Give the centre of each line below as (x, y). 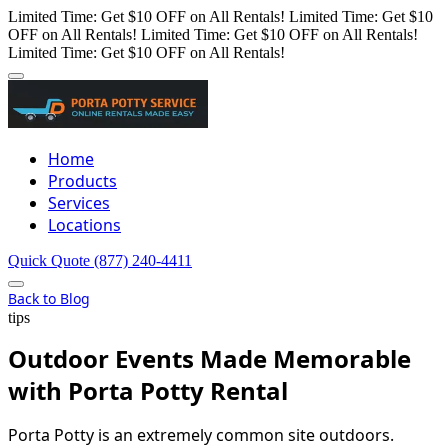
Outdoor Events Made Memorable (209, 359)
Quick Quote (51, 260)
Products (82, 181)
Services (79, 203)
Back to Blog (49, 298)
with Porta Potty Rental (148, 391)
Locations (84, 225)
